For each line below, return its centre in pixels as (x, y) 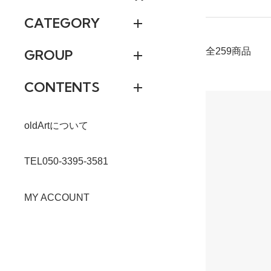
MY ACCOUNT (57, 197)
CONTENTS (62, 87)
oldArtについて (56, 126)
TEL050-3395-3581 (66, 162)
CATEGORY (62, 23)
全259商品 (228, 51)
